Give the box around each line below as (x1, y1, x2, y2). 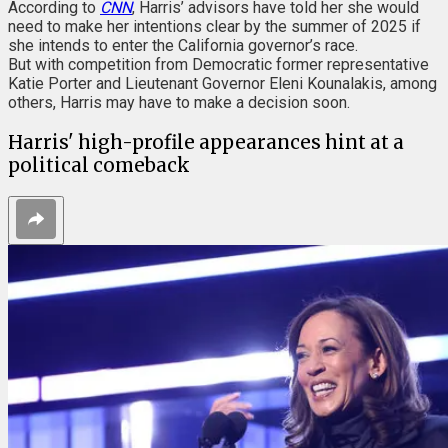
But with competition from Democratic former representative (8, 55, 429, 75)
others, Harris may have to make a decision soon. (8, 93, 354, 113)
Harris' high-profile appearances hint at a (8, 131, 404, 155)
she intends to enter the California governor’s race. (8, 36, 362, 56)
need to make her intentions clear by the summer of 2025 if (8, 17, 421, 37)
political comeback (8, 154, 190, 178)
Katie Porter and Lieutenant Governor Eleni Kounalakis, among (8, 74, 437, 94)
